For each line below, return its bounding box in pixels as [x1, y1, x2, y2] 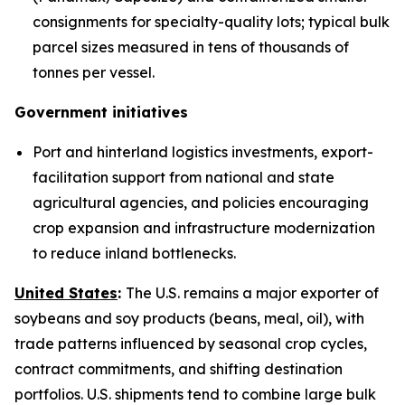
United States [14, 284, 118, 303]
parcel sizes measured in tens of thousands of [33, 38, 349, 57]
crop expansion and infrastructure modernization [33, 219, 375, 238]
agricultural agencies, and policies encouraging [33, 193, 369, 212]
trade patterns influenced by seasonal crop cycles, [14, 334, 367, 353]
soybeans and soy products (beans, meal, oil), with [14, 309, 364, 328]
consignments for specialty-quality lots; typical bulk [33, 13, 390, 32]
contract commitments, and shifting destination [14, 360, 343, 379]
